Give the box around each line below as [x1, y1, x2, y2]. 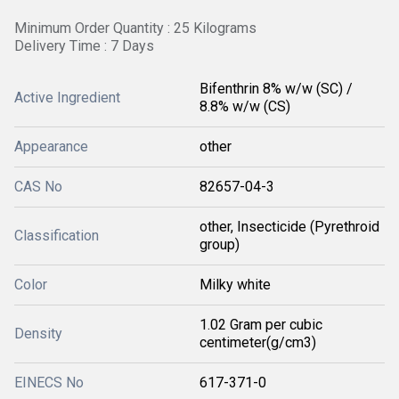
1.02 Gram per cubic [199, 316, 322, 333]
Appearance [14, 138, 88, 155]
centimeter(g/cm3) [199, 334, 316, 351]
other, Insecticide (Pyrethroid [199, 218, 379, 235]
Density [14, 325, 62, 342]
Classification [14, 227, 99, 244]
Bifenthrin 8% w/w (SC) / [199, 80, 353, 97]
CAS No [14, 178, 62, 195]
